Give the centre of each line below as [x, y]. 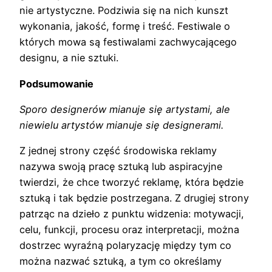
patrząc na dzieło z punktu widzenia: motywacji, [132, 214]
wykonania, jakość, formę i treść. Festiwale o [125, 26]
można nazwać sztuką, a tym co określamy [121, 261]
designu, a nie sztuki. [69, 58]
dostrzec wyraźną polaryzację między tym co [125, 246]
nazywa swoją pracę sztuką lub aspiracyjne [121, 167]
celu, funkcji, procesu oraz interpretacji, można [129, 230]
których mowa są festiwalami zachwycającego [128, 42]
